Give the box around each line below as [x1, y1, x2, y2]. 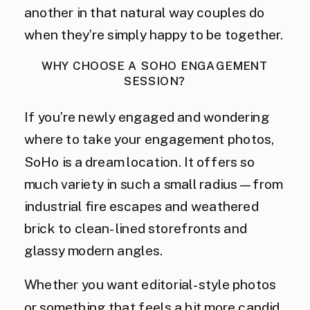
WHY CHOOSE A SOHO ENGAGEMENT [41, 59, 269, 73]
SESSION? [124, 74, 186, 89]
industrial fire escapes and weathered [24, 198, 259, 215]
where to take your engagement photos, [24, 131, 275, 147]
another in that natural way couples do [24, 4, 265, 21]
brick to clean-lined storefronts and [24, 221, 247, 237]
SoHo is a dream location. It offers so [24, 154, 255, 170]
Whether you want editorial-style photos [24, 277, 276, 293]
